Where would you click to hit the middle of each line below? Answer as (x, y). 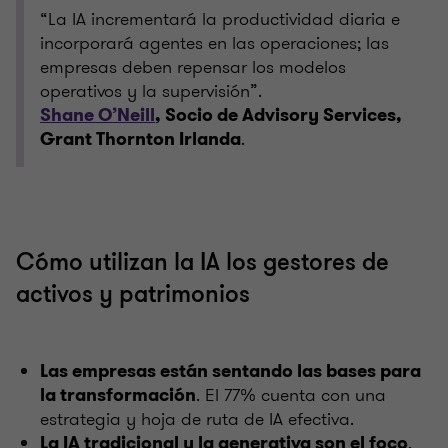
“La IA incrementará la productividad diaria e (220, 19)
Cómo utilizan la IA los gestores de (202, 263)
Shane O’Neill (97, 115)
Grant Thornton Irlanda (140, 139)
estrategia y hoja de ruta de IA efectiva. (197, 419)
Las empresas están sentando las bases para (230, 371)
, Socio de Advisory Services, (278, 115)
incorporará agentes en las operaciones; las (214, 43)
